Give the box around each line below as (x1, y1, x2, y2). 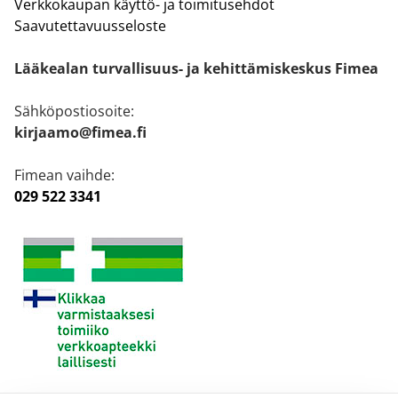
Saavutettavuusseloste (14, 16, 166, 36)
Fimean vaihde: (14, 165, 115, 186)
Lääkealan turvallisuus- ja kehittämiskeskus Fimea (14, 59, 378, 79)
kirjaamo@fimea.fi (14, 123, 147, 143)
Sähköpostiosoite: (14, 101, 134, 122)
